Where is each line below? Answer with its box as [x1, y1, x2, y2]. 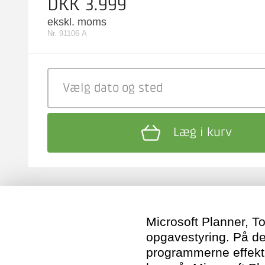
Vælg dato [63, 82, 119, 95]
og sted [122, 82, 163, 95]
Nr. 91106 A [47, 29, 87, 38]
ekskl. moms [47, 16, 106, 28]
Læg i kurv [173, 126, 232, 139]
